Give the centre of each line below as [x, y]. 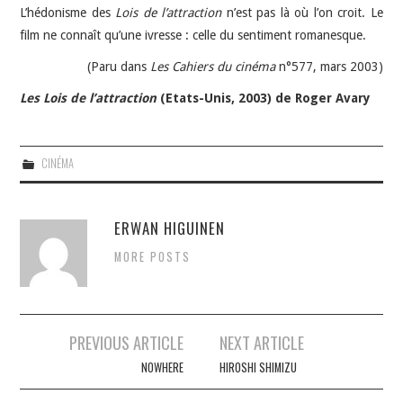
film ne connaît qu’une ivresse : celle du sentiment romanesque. [193, 35]
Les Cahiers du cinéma [212, 67]
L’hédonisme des [68, 13]
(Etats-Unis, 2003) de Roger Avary [264, 98]
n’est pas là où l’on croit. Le [302, 13]
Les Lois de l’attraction [89, 98]
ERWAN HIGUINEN [170, 228]
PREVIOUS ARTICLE [126, 342]
